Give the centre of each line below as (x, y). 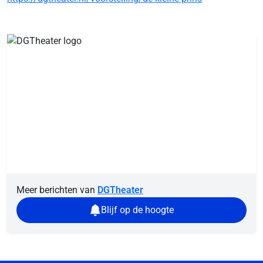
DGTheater (120, 190)
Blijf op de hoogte (137, 210)
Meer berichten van (57, 190)
